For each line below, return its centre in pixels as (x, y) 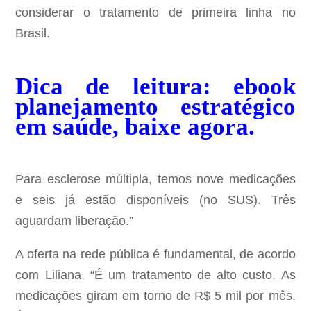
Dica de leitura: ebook (155, 86)
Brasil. (33, 34)
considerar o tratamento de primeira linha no (155, 13)
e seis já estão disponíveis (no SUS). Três (155, 200)
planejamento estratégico (155, 106)
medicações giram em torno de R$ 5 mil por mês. (155, 296)
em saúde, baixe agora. (135, 126)
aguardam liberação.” (75, 221)
